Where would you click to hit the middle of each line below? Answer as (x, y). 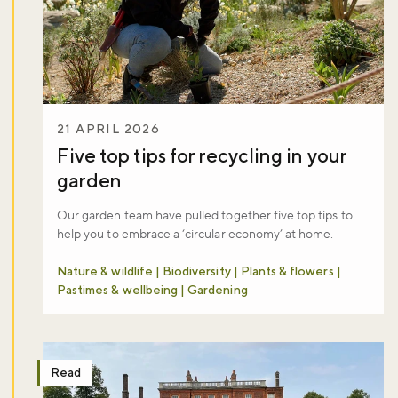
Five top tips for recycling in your (202, 156)
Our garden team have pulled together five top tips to (205, 216)
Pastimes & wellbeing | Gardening (152, 290)
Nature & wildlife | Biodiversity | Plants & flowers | (199, 271)
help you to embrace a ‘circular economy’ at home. (195, 235)
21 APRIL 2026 (109, 129)
